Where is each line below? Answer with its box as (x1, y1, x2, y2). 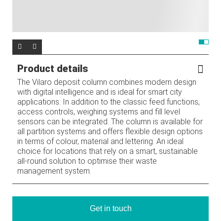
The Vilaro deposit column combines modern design (17, 77, 196, 87)
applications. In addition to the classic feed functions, (17, 97, 200, 107)
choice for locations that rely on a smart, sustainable (17, 147, 198, 156)
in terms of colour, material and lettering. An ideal (17, 137, 184, 147)
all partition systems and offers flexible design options (17, 127, 203, 137)
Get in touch (89, 204, 132, 213)
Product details (17, 63, 88, 75)
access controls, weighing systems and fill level (17, 107, 180, 117)
